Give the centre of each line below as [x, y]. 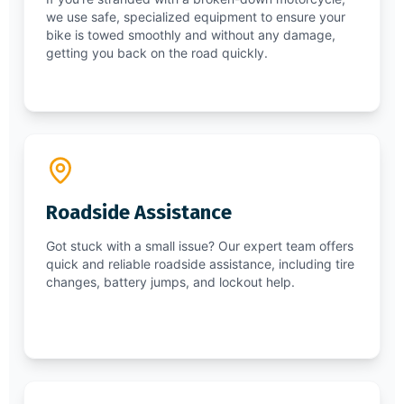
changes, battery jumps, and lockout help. [170, 281]
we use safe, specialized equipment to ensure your [196, 16]
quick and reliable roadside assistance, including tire [200, 263]
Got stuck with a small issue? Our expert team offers [200, 245]
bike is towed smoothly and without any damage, [191, 34]
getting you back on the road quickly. [157, 52]
